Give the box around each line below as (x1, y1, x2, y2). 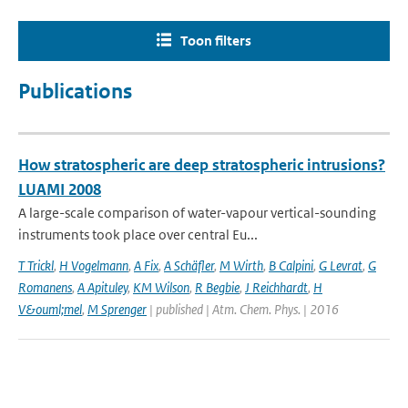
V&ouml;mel (18, 301, 82, 318)
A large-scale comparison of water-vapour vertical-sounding (18, 204, 376, 221)
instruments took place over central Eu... (18, 226, 258, 243)
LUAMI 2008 (18, 179, 101, 199)
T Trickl (18, 257, 54, 274)
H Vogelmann (59, 257, 128, 274)
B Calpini (269, 257, 313, 274)
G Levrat (319, 257, 362, 274)
